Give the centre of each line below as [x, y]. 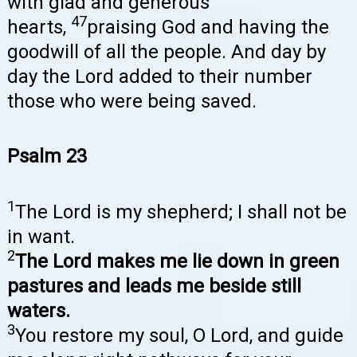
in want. [41, 236]
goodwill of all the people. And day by [167, 51]
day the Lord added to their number [160, 76]
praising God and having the [208, 27]
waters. [39, 310]
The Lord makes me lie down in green [177, 261]
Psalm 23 [47, 157]
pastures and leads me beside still [154, 286]
